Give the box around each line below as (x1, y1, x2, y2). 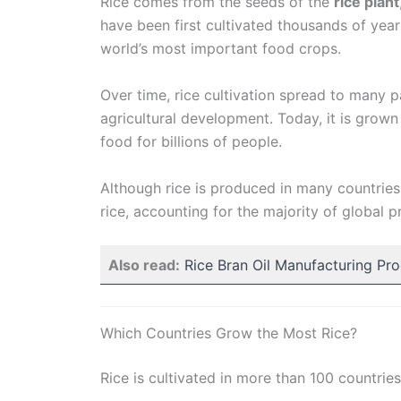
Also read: (108, 256, 180, 275)
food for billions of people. (100, 132, 282, 150)
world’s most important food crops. (100, 39, 341, 58)
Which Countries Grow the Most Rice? (100, 324, 357, 343)
